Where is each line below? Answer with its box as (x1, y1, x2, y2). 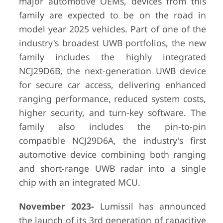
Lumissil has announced (94, 200, 207, 212)
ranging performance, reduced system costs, (18, 93, 207, 105)
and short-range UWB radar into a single (18, 162, 207, 174)
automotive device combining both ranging (18, 148, 207, 160)
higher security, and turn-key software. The (18, 107, 207, 118)
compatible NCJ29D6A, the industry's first (18, 134, 207, 146)
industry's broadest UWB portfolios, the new (18, 37, 207, 49)
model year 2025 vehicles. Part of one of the (18, 23, 207, 35)
